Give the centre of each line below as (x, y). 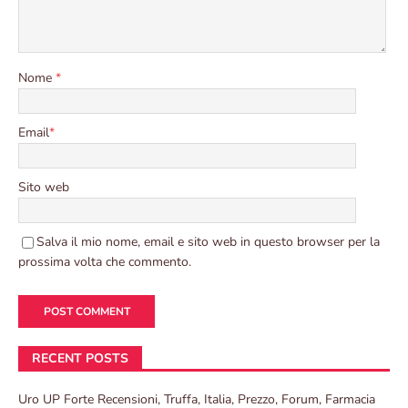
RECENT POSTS (80, 359)
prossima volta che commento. (105, 262)
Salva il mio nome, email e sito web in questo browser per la (208, 242)
